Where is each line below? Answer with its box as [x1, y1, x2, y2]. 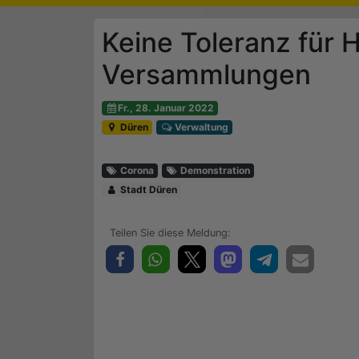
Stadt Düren [118, 184, 178, 196]
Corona [118, 164, 155, 176]
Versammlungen [102, 58, 311, 91]
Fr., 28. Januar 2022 [118, 102, 215, 114]
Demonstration [178, 164, 251, 176]
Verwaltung [172, 121, 229, 133]
